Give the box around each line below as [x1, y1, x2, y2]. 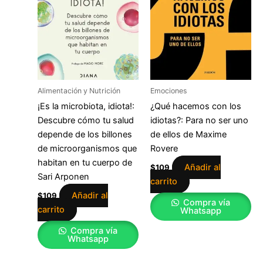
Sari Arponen [37, 171, 89, 183]
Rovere [150, 143, 178, 154]
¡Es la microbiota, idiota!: [37, 101, 134, 112]
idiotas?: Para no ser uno [150, 115, 248, 126]
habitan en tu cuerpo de [37, 157, 132, 168]
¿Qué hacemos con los [150, 101, 241, 112]
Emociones [150, 86, 187, 96]
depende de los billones [37, 129, 132, 140]
